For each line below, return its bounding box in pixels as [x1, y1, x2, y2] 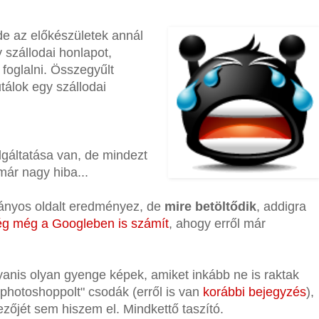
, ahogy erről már [169, 216, 266, 231]
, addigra [256, 199, 306, 214]
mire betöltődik [164, 199, 256, 214]
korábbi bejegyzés [203, 284, 306, 299]
